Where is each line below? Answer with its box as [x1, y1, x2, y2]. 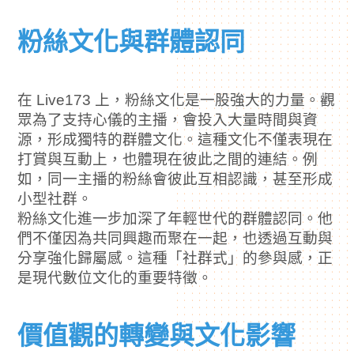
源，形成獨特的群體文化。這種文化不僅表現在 [17, 130, 333, 148]
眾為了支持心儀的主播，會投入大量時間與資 [17, 111, 318, 128]
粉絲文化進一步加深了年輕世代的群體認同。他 [17, 209, 333, 227]
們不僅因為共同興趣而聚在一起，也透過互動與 [17, 229, 333, 247]
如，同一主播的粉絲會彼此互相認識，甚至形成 [17, 170, 333, 187]
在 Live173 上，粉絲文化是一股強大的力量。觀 [17, 91, 336, 108]
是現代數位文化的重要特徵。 [17, 269, 213, 286]
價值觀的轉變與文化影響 [17, 321, 296, 350]
